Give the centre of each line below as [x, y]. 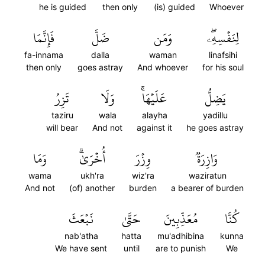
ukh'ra [92, 175]
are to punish [181, 248]
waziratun [207, 175]
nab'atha [81, 236]
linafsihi [223, 55]
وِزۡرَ [143, 159]
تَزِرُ [62, 98]
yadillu [215, 115]
